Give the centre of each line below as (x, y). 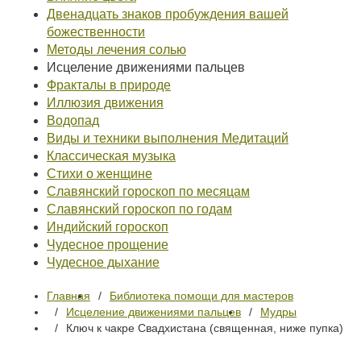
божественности (96, 32)
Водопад (73, 120)
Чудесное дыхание (103, 262)
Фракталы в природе (109, 85)
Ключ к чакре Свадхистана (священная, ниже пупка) (205, 328)
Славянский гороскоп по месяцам (148, 191)
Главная (68, 296)
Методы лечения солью (116, 50)
